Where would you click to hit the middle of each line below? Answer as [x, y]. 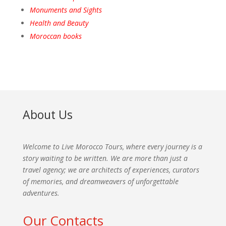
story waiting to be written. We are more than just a [105, 158]
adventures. [41, 193]
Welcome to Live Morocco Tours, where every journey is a [112, 147]
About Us [47, 115]
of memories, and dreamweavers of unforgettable [100, 182]
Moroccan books [55, 36]
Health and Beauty [59, 23]
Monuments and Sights [66, 10]
